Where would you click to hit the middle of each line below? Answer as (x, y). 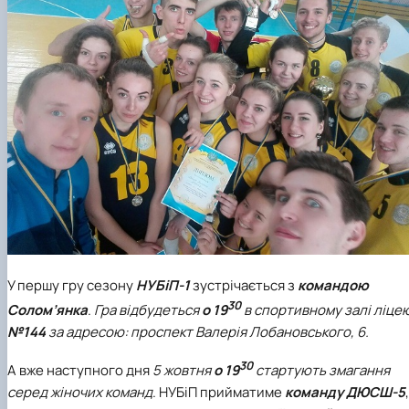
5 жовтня (183, 370)
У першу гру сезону (72, 285)
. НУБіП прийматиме (219, 392)
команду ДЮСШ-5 (345, 392)
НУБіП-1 (163, 285)
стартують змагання (321, 370)
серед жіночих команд (80, 392)
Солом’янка (47, 309)
